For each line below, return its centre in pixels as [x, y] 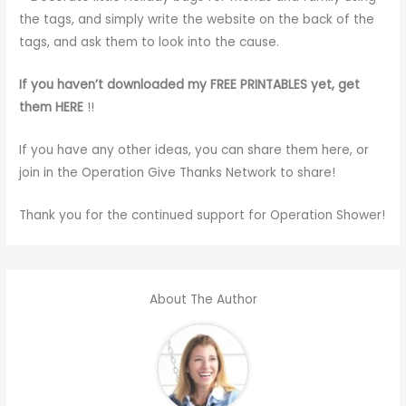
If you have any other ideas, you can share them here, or [194, 150]
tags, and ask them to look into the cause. [150, 43]
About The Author [203, 300]
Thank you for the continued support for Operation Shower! [203, 215]
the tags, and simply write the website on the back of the [197, 20]
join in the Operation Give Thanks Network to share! [178, 172]
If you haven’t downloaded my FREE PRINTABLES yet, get [190, 85]
